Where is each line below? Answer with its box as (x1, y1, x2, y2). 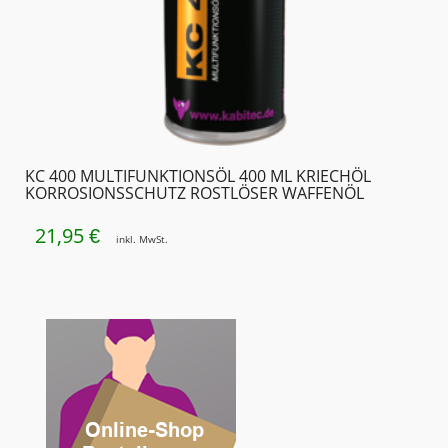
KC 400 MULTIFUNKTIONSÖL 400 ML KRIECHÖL (25, 165, 371, 187)
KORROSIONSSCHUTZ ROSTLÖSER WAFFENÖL (25, 182, 364, 204)
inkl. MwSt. (116, 232, 168, 246)
